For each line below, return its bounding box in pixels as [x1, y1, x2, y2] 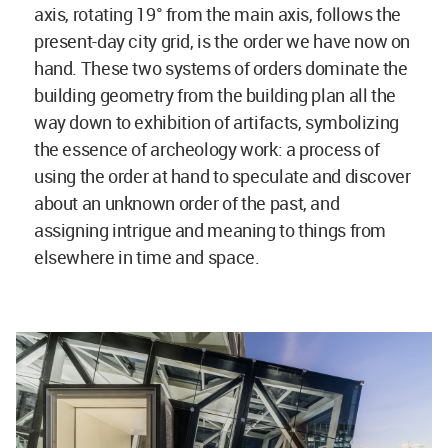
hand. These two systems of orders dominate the [34, 55, 408, 80]
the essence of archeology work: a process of [34, 136, 380, 161]
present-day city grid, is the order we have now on [34, 28, 411, 53]
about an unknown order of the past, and [34, 190, 340, 215]
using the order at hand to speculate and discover [34, 163, 411, 188]
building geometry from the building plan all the [34, 82, 396, 107]
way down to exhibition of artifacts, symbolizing [34, 109, 399, 134]
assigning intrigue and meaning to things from [34, 217, 386, 242]
